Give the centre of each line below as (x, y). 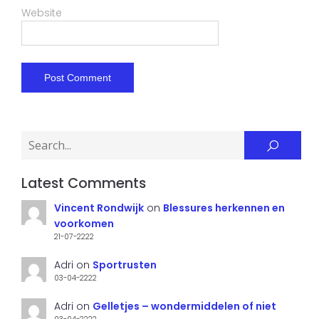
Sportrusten (124, 265)
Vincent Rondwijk (99, 208)
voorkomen (84, 224)
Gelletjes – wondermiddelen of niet (184, 307)
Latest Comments (84, 183)
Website (42, 13)
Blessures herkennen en (224, 208)
